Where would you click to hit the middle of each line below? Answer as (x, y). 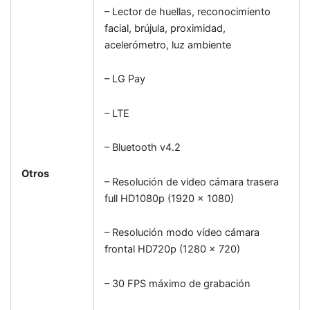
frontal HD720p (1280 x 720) (172, 249)
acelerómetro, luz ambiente (167, 45)
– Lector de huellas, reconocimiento (187, 11)
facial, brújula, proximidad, (165, 28)
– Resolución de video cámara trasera (191, 182)
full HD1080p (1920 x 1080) (169, 198)
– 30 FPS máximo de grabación (177, 283)
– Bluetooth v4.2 (142, 148)
